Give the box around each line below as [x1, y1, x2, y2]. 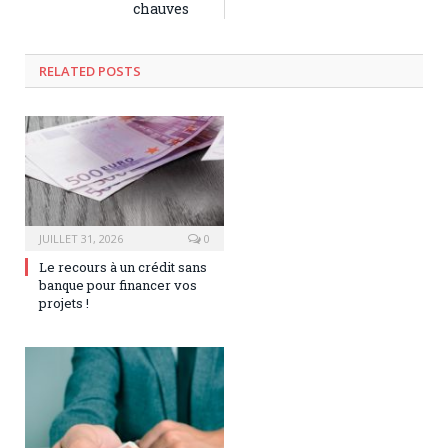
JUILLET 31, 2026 [39, 231, 123, 246]
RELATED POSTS [39, 61, 141, 80]
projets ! [39, 294, 89, 312]
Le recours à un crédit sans [39, 258, 207, 276]
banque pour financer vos [39, 276, 197, 294]
